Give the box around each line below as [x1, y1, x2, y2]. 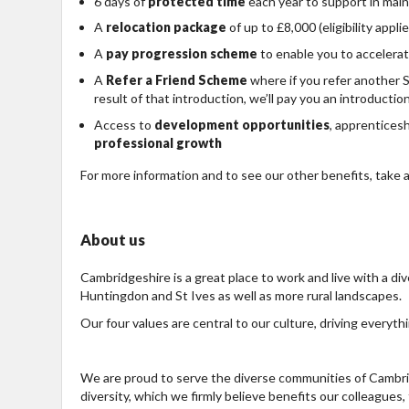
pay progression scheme [106, 46, 257, 61]
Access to [94, 116, 154, 132]
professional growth [94, 134, 222, 151]
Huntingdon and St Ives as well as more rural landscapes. [80, 287, 402, 303]
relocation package [106, 19, 226, 36]
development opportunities [154, 116, 330, 132]
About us [80, 230, 145, 248]
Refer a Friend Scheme [103, 71, 250, 88]
